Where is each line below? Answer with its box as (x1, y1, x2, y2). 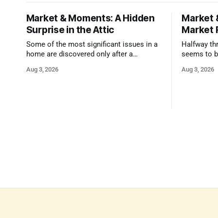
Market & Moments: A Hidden (26, 13, 155, 24)
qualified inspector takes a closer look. (26, 60, 153, 69)
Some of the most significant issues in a (26, 40, 158, 49)
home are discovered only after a (26, 50, 133, 59)
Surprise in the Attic (26, 24, 115, 36)
